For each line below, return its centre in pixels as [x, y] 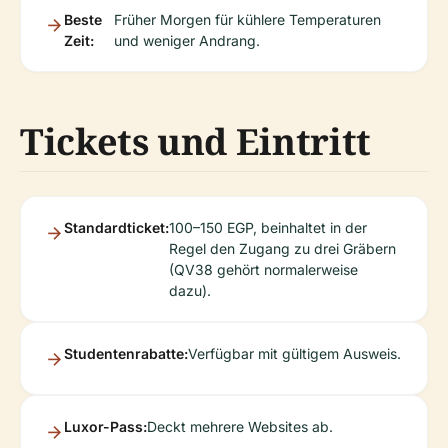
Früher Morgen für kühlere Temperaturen [247, 19]
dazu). [190, 290]
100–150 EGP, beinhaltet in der [268, 227]
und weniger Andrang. [186, 40]
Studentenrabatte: [126, 353]
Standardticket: [116, 227]
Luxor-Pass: [105, 426]
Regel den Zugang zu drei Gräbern [282, 248]
